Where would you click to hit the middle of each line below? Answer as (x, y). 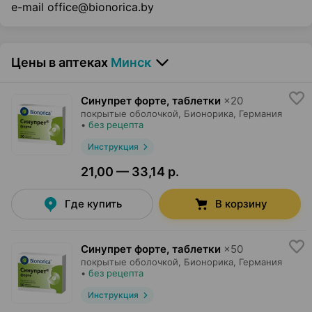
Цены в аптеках (60, 63)
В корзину (241, 204)
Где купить (93, 204)
